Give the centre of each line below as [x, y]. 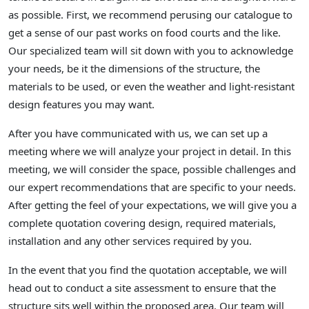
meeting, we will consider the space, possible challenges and [152, 169]
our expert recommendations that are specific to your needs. [152, 187]
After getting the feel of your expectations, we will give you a [152, 205]
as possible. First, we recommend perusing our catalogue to [150, 15]
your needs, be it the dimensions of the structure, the [134, 69]
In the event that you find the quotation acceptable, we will [148, 270]
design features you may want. [81, 104]
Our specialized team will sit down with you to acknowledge [151, 51]
